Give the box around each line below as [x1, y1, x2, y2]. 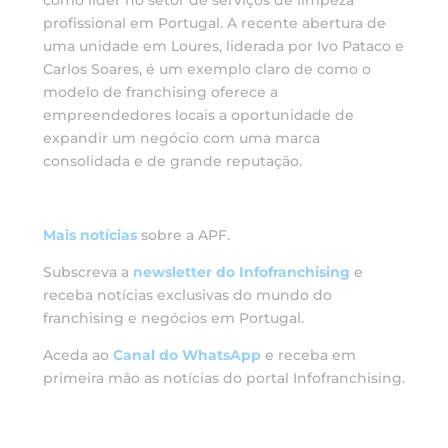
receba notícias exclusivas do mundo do [42, 286, 332, 305]
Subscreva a [42, 263, 133, 282]
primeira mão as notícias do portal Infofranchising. [42, 369, 405, 388]
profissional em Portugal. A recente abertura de [42, 14, 386, 33]
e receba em [260, 346, 356, 365]
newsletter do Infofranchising [132, 263, 350, 282]
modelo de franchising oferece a [42, 83, 278, 102]
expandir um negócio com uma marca [42, 129, 320, 148]
